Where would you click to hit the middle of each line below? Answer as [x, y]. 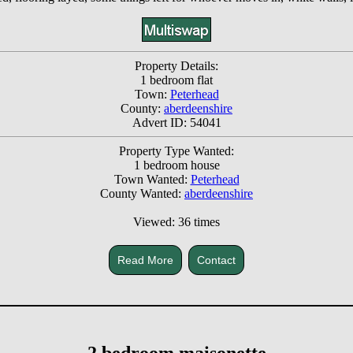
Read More [145, 260]
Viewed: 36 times [176, 222]
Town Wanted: [152, 180]
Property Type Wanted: [176, 151]
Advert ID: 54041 [176, 123]
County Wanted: [142, 194]
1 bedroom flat [176, 80]
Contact [216, 260]
